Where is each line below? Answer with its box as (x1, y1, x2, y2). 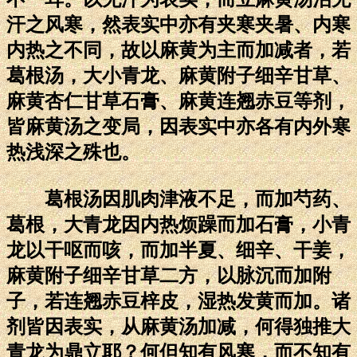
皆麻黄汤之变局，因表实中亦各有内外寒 (6, 116, 351, 137)
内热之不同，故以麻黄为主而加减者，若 (6, 39, 351, 61)
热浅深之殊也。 (6, 141, 140, 163)
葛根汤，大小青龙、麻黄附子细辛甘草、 (6, 65, 351, 86)
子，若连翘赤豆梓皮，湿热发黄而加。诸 (6, 290, 351, 312)
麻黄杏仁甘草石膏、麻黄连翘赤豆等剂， (6, 90, 351, 112)
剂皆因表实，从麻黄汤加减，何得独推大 (6, 316, 351, 337)
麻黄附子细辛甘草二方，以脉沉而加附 (6, 265, 331, 286)
